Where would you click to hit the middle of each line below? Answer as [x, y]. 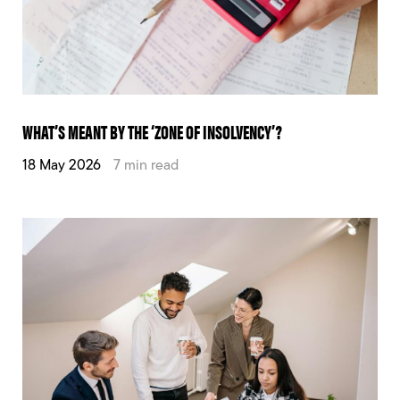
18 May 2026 [62, 166]
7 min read [146, 166]
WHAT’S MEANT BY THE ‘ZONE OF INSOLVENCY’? [152, 130]
